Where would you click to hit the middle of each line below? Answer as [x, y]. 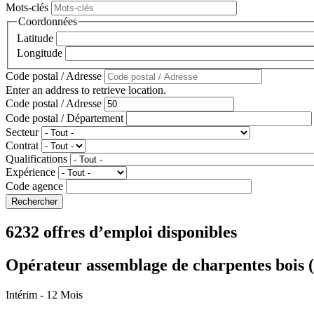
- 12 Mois [61, 295]
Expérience [30, 172]
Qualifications [36, 159]
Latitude [35, 39]
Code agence [34, 186]
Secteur [22, 132]
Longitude [40, 53]
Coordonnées [48, 21]
